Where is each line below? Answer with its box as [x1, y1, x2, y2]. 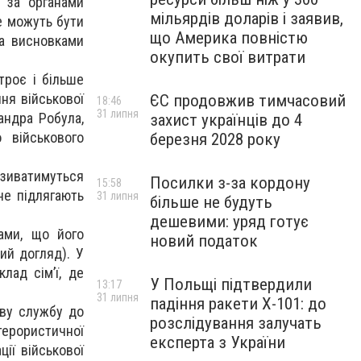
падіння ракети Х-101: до [150, 294, 326, 313]
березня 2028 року [150, 130, 280, 149]
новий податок [150, 231, 258, 251]
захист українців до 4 [150, 110, 302, 130]
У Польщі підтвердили [150, 275, 312, 294]
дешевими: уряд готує [150, 212, 309, 231]
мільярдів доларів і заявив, [150, 9, 343, 28]
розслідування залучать [150, 313, 322, 333]
